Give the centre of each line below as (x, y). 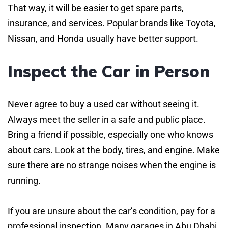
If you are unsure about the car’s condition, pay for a (111, 211)
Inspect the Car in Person (109, 71)
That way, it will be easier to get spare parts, (96, 8)
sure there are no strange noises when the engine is (112, 165)
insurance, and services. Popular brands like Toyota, (112, 23)
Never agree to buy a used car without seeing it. (104, 104)
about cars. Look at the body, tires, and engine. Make (114, 150)
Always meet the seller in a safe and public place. (107, 119)
